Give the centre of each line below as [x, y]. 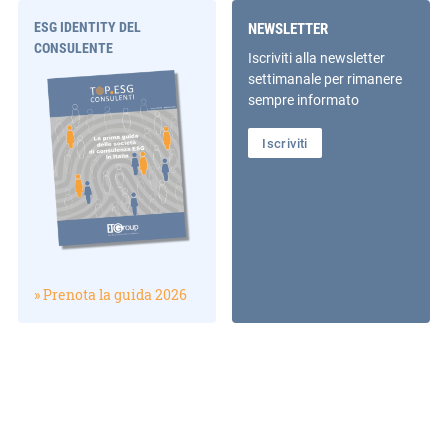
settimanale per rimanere [325, 78]
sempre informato [304, 99]
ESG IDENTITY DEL [87, 26]
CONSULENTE [73, 47]
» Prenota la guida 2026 [110, 294]
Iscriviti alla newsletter [317, 57]
